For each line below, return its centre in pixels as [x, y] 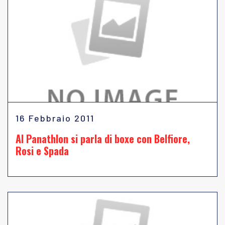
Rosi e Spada [42, 151]
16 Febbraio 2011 [55, 118]
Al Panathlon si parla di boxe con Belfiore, [103, 139]
